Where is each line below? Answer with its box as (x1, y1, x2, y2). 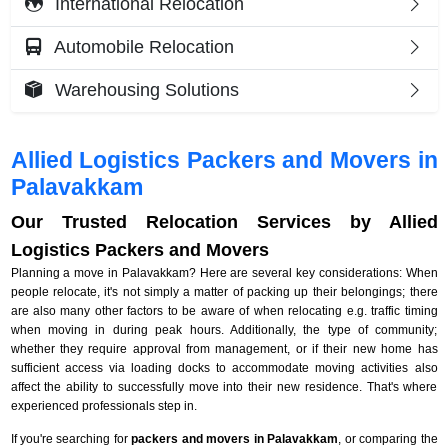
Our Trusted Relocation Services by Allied (10, 211, 438, 232)
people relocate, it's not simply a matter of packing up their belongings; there (10, 284, 438, 299)
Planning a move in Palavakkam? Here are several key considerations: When (10, 265, 438, 280)
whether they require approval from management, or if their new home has (10, 341, 438, 356)
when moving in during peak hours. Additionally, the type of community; (10, 322, 438, 337)
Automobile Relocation (49, 37, 234, 58)
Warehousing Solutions (49, 80, 239, 101)
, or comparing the (338, 431, 438, 446)
